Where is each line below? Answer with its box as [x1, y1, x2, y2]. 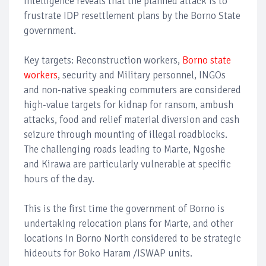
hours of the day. [24, 173, 97, 186]
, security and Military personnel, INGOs [58, 69, 226, 82]
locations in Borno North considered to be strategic [24, 232, 241, 245]
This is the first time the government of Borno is [24, 202, 224, 216]
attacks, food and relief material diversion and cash [24, 113, 239, 126]
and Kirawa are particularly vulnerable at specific [24, 158, 231, 171]
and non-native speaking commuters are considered [24, 84, 241, 97]
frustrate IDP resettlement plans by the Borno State [24, 9, 240, 23]
